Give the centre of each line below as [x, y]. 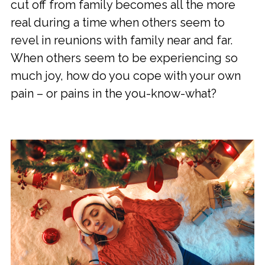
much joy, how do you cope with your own [126, 76]
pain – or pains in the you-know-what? [114, 94]
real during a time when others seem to [118, 23]
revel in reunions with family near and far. [123, 41]
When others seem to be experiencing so [124, 58]
